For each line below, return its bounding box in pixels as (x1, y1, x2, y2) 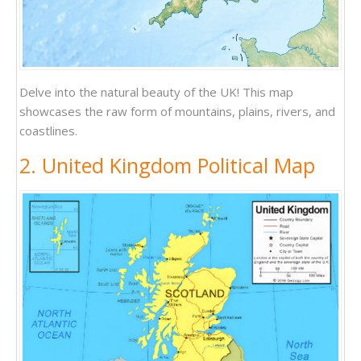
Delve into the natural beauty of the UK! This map (19, 83, 293, 100)
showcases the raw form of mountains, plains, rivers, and (19, 102, 335, 119)
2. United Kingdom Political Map (19, 151, 315, 179)
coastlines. (19, 122, 77, 139)
